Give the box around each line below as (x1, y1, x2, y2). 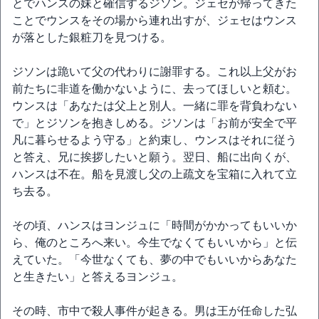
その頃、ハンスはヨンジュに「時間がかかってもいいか (12, 219, 297, 231)
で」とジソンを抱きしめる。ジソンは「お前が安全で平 (12, 117, 297, 129)
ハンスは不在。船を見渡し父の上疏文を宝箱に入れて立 (12, 168, 297, 180)
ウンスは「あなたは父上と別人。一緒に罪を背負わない (12, 100, 297, 112)
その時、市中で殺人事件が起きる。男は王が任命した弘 (12, 305, 297, 317)
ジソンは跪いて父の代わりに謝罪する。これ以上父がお (12, 66, 297, 78)
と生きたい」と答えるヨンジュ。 (12, 271, 183, 283)
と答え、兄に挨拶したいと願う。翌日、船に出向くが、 (12, 151, 297, 163)
